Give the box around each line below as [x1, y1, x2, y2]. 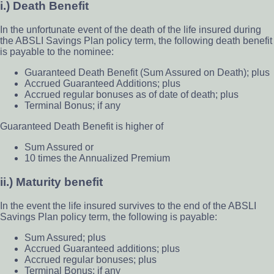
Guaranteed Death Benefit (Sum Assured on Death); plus [24, 67, 270, 78]
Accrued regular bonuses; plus [24, 254, 157, 265]
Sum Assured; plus [24, 232, 106, 243]
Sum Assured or [24, 142, 94, 153]
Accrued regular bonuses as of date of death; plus [24, 89, 239, 100]
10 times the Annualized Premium [24, 153, 170, 164]
